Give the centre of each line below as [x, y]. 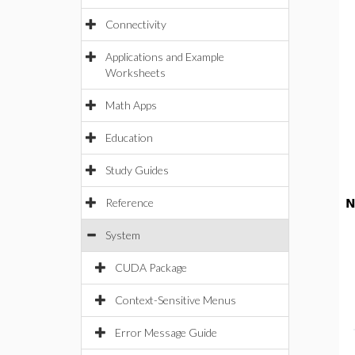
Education [129, 137]
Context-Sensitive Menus [176, 300]
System [123, 235]
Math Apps [131, 105]
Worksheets [136, 73]
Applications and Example [165, 57]
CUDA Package [151, 267]
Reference [130, 202]
